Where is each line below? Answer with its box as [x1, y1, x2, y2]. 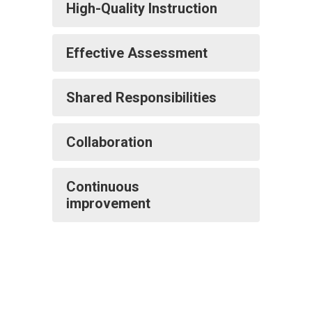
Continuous [66, 178, 139, 195]
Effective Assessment [66, 45, 208, 61]
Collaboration [66, 134, 153, 150]
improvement [66, 195, 150, 212]
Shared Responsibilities [66, 89, 217, 106]
